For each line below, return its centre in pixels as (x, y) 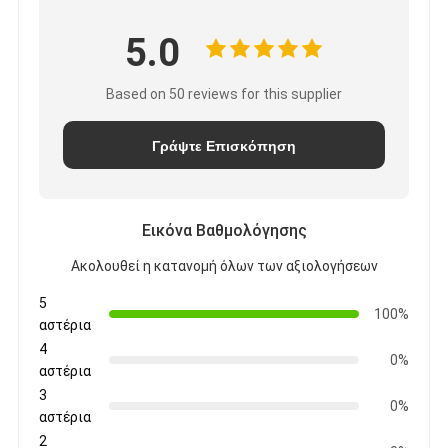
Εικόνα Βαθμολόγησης (224, 230)
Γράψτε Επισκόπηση (224, 145)
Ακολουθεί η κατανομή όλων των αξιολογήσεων (224, 265)
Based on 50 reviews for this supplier (224, 93)
